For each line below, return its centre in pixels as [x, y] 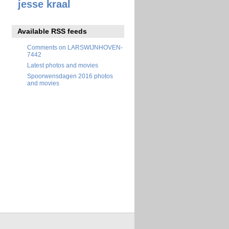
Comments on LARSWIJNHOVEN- [75, 47]
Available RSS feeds [52, 31]
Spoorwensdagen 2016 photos [70, 76]
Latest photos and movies [63, 65]
